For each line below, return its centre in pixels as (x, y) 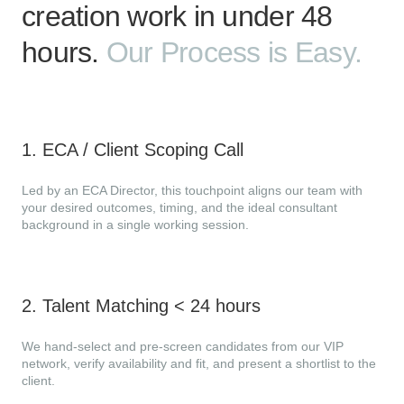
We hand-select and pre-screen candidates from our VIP (183, 346)
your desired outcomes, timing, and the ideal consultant (179, 207)
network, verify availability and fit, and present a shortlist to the (199, 363)
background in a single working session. (135, 225)
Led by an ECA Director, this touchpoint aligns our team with (192, 190)
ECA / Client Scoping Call (143, 150)
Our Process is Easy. (234, 52)
